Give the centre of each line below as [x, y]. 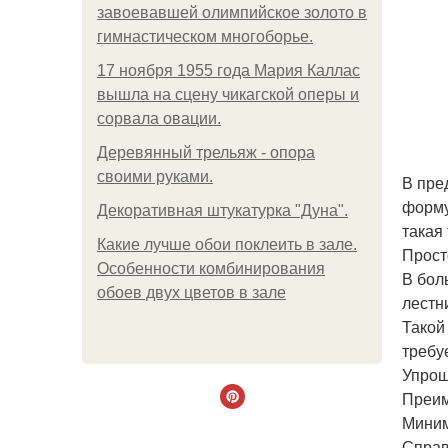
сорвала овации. [159, 118]
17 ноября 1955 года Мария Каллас [228, 70]
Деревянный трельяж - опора [206, 152]
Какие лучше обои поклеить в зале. [227, 244]
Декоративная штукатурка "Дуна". [222, 210]
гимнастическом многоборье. [205, 36]
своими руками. [155, 176]
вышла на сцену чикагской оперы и [228, 94]
